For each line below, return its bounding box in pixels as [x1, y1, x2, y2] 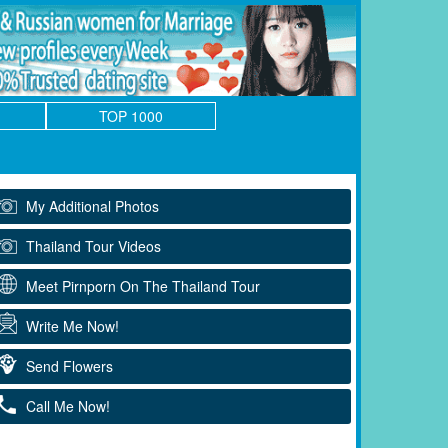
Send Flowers [26, 355, 113, 376]
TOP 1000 [99, 105, 163, 126]
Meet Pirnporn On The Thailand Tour [26, 275, 260, 296]
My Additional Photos [26, 195, 159, 216]
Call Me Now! [26, 395, 110, 416]
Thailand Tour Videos [26, 235, 161, 256]
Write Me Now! [26, 315, 119, 336]
